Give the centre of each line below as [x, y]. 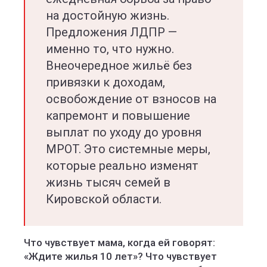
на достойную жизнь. [108, 15]
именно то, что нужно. [110, 49]
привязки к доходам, [105, 82]
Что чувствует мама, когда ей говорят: [119, 243]
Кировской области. [104, 199]
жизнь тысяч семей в [108, 182]
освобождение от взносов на [131, 99]
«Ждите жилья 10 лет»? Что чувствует [120, 256]
